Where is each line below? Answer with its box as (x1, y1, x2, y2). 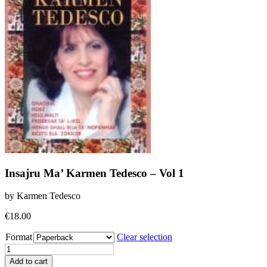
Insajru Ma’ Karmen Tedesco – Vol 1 (5, 166, 184, 179)
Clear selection (117, 232, 172, 243)
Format (5, 232, 32, 243)
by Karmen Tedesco (5, 191, 80, 201)
